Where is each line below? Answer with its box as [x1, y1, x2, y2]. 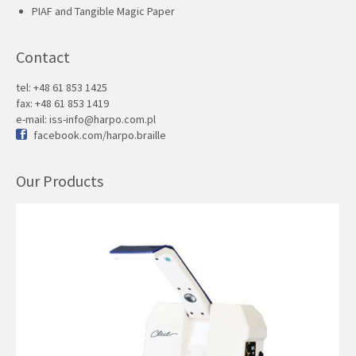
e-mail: [16, 112, 49, 126]
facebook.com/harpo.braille [33, 128, 166, 142]
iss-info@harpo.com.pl [49, 112, 156, 126]
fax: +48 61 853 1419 [16, 96, 109, 110]
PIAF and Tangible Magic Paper [32, 4, 175, 18]
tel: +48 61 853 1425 [16, 80, 107, 95]
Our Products [16, 171, 103, 191]
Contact [16, 47, 70, 67]
